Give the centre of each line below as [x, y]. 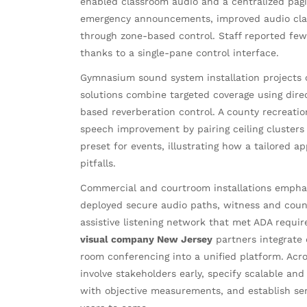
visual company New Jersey [146, 239]
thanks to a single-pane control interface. [180, 52]
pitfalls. [98, 163]
